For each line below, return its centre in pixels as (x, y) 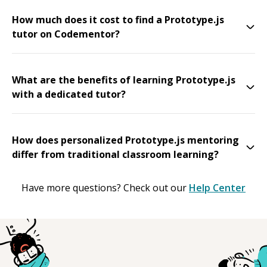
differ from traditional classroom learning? (115, 154)
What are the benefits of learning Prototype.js (124, 80)
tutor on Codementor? (66, 34)
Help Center (217, 187)
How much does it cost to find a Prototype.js (118, 19)
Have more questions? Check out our (104, 187)
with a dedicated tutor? (69, 94)
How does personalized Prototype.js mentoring (125, 140)
